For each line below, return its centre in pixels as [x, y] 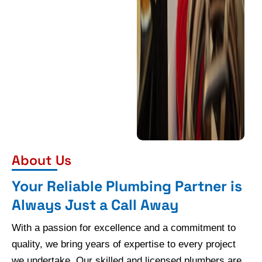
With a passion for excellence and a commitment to [124, 228]
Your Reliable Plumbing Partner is [127, 186]
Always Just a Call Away [95, 205]
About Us [42, 161]
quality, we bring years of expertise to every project [124, 244]
